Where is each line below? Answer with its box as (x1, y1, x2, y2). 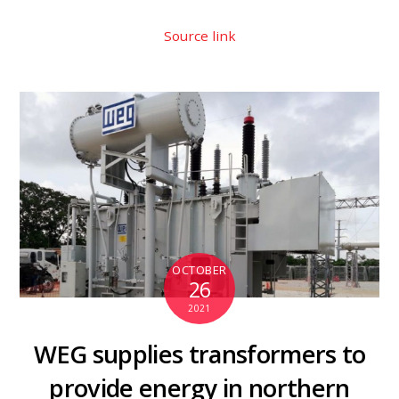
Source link (163, 26, 236, 45)
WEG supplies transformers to (33, 338, 366, 371)
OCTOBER (172, 262, 227, 279)
